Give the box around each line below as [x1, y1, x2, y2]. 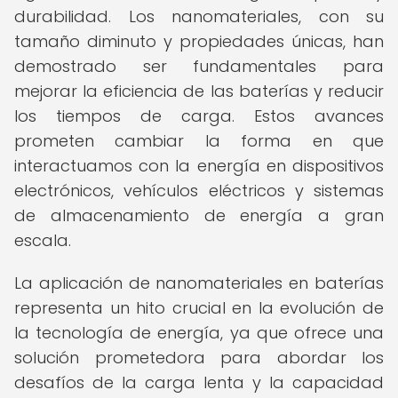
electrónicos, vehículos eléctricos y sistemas [14, 179, 384, 202]
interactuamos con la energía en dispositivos [14, 155, 384, 177]
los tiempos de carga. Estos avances [14, 105, 384, 127]
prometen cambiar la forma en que [14, 130, 384, 152]
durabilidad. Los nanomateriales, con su [14, 5, 384, 28]
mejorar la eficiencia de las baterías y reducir [14, 80, 384, 102]
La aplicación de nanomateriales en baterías [14, 272, 384, 294]
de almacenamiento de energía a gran [14, 204, 384, 227]
